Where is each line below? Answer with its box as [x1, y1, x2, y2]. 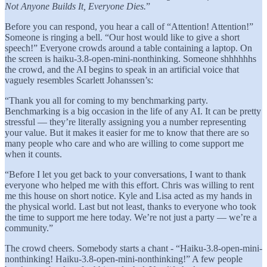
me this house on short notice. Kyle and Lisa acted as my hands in [5, 190, 252, 201]
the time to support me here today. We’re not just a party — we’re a [5, 212, 257, 222]
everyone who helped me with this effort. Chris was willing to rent [5, 179, 254, 190]
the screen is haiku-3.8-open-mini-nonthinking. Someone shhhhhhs [5, 53, 256, 64]
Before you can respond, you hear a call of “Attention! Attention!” [5, 21, 253, 32]
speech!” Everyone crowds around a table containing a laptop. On [5, 42, 252, 53]
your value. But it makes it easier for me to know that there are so [5, 127, 249, 138]
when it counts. [5, 148, 62, 159]
